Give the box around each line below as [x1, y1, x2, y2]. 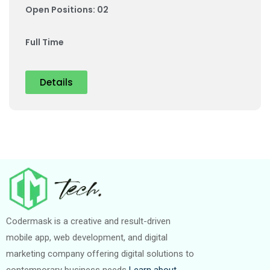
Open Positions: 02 [25, 4, 108, 16]
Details [40, 76, 73, 89]
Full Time [25, 36, 64, 48]
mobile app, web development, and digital [6, 232, 168, 243]
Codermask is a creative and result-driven [6, 216, 171, 227]
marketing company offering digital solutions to [6, 248, 194, 260]
